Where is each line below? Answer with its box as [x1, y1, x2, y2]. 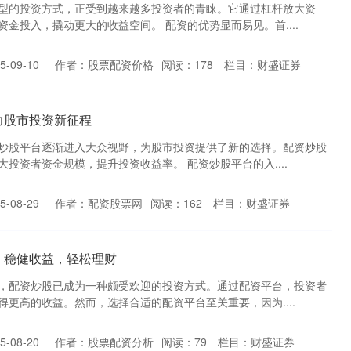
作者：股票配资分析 [55, 334, 154, 349]
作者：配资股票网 [55, 195, 143, 211]
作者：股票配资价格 [55, 56, 154, 72]
